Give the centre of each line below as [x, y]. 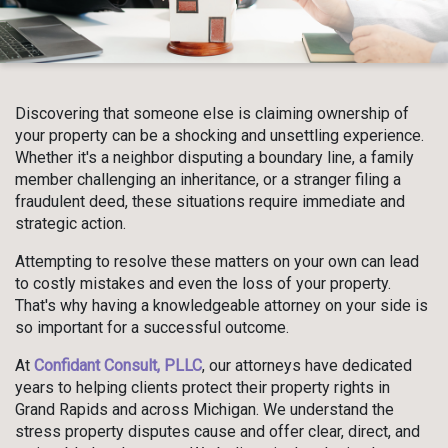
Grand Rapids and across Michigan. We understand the [204, 410]
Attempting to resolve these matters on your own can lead [217, 262]
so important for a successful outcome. [154, 328]
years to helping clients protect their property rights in [202, 388]
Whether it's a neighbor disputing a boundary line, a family [214, 158]
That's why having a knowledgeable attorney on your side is [221, 306]
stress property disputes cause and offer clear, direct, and [217, 432]
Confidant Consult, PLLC [118, 366]
